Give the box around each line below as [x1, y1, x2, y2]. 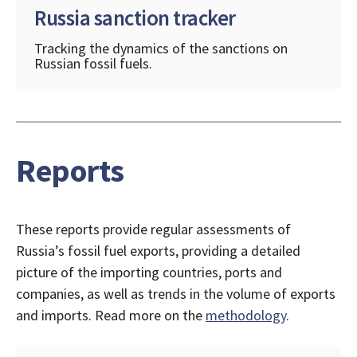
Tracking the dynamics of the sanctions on [34, 39, 288, 58]
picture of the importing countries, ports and [16, 263, 282, 282]
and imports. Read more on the [16, 306, 206, 325]
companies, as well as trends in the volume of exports [16, 284, 335, 304]
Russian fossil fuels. [34, 54, 152, 73]
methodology [206, 306, 286, 325]
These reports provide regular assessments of [16, 220, 291, 239]
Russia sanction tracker [34, 4, 236, 32]
